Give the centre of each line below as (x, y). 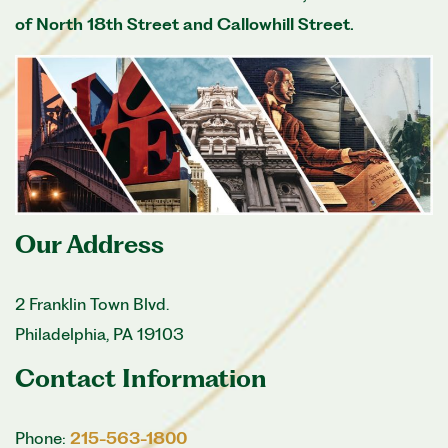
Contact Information (141, 378)
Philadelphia (60, 333)
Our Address (89, 244)
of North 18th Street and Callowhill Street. (184, 23)
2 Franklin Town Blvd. (92, 303)
